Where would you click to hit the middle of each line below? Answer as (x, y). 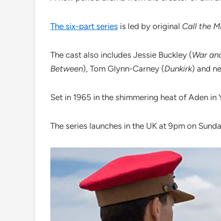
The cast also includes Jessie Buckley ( (121, 55)
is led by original (150, 26)
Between (67, 69)
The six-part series (84, 26)
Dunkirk (178, 69)
